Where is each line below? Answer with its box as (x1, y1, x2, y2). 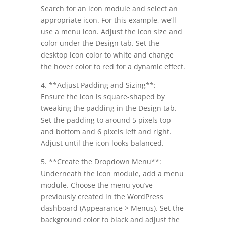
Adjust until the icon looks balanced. (40, 138, 164, 148)
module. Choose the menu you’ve (40, 180, 153, 190)
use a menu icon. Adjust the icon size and (40, 27, 182, 37)
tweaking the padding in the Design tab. (40, 103, 177, 114)
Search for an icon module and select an (40, 4, 178, 14)
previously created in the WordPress (40, 192, 163, 202)
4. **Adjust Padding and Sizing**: (40, 80, 156, 90)
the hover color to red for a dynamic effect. (40, 62, 185, 72)
